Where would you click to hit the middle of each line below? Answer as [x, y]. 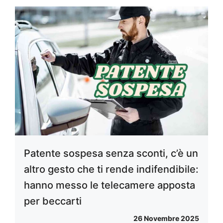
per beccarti [53, 201]
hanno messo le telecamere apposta [110, 185]
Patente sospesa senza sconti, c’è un [111, 153]
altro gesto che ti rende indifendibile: [111, 169]
